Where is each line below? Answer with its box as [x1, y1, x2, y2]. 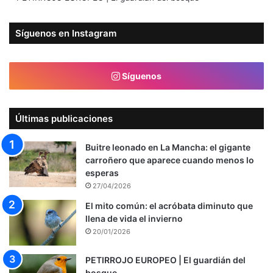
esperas [85, 168, 119, 179]
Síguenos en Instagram [15, 27, 116, 40]
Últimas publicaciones [15, 113, 113, 125]
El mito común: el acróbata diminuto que [85, 200, 253, 211]
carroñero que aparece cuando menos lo [85, 155, 254, 166]
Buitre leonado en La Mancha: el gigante [85, 142, 250, 153]
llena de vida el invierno [85, 213, 183, 224]
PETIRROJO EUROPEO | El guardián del [85, 255, 246, 266]
